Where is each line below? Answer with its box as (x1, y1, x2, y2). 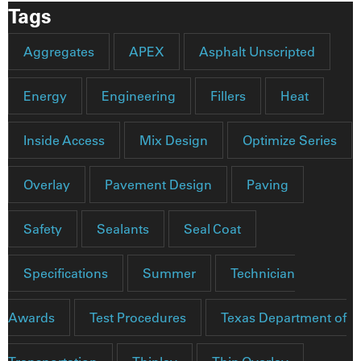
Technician (230, 265, 295, 282)
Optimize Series (243, 132, 337, 149)
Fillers (210, 88, 246, 105)
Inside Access (23, 132, 105, 149)
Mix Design (139, 132, 208, 149)
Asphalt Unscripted (199, 44, 315, 60)
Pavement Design (105, 176, 212, 193)
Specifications (23, 265, 108, 282)
